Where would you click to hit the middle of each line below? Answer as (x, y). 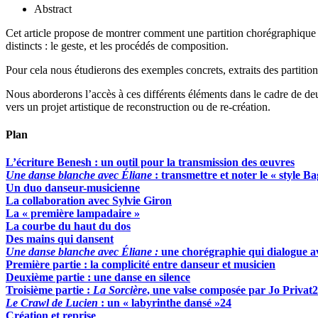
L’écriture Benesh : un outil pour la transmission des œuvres (150, 163)
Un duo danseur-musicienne (73, 188)
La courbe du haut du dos (68, 226)
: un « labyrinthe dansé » (159, 303)
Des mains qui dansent (60, 239)
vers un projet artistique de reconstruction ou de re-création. (138, 106)
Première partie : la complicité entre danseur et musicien (141, 265)
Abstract (53, 9)
